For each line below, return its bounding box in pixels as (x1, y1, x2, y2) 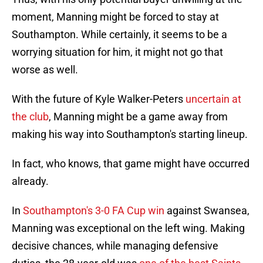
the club (12, 110, 49, 123)
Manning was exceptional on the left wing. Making (12, 222, 245, 235)
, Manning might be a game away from (49, 110, 228, 123)
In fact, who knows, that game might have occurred (12, 157, 249, 170)
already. (12, 175, 49, 188)
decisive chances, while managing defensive (12, 240, 218, 252)
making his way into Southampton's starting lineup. (12, 128, 248, 141)
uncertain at (186, 93, 241, 106)
